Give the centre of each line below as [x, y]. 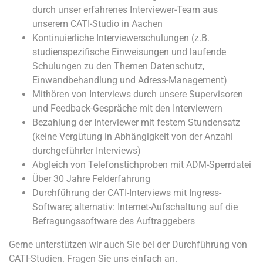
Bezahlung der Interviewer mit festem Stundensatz [136, 122]
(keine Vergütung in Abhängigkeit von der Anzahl [133, 136]
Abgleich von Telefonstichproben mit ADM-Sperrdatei [142, 165]
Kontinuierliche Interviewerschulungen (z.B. [121, 38]
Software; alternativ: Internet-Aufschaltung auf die [135, 207]
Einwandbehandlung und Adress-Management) [130, 80]
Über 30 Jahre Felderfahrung [91, 179]
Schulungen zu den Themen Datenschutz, [118, 66]
